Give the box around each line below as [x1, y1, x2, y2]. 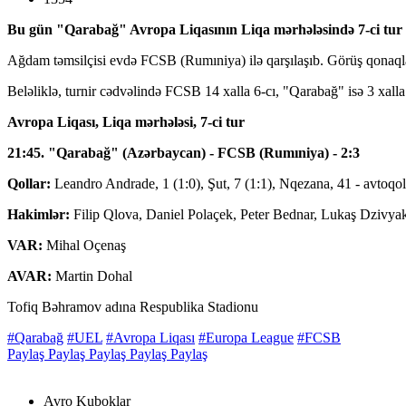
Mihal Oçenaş [43, 237, 126, 253]
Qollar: [7, 175, 54, 191]
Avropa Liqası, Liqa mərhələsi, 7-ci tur [7, 113, 245, 130]
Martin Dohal [52, 267, 132, 284]
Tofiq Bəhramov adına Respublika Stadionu [7, 298, 258, 314]
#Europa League [198, 329, 294, 345]
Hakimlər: [7, 206, 73, 222]
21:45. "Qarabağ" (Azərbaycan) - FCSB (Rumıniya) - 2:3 [7, 144, 363, 160]
